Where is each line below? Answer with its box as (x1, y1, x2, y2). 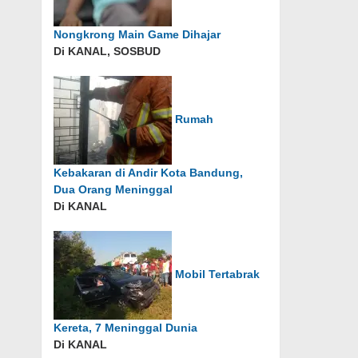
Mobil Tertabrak (175, 268, 261, 281)
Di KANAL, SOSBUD (54, 45, 161, 58)
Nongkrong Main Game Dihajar (54, 28, 221, 41)
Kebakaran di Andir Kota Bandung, (54, 166, 244, 179)
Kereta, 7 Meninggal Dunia (54, 321, 198, 334)
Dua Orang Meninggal (54, 183, 173, 196)
